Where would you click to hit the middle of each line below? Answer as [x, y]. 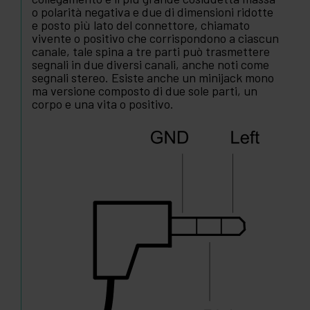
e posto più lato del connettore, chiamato [141, 25]
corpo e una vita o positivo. [103, 104]
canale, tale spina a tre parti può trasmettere [151, 52]
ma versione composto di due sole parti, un [145, 91]
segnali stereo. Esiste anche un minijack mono [153, 78]
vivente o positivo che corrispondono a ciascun [155, 38]
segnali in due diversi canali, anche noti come [151, 65]
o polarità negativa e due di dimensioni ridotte [153, 12]
